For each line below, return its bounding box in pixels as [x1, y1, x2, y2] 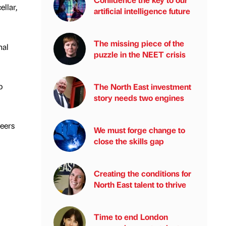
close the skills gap [94, 136, 164, 146]
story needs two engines [94, 92, 184, 103]
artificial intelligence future [94, 6, 190, 16]
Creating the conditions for [94, 168, 191, 179]
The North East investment [94, 81, 191, 92]
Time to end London [94, 211, 168, 222]
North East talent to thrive [94, 179, 186, 190]
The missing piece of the [94, 38, 184, 48]
